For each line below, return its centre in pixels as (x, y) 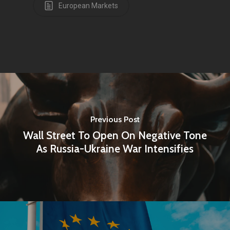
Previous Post (115, 119)
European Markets (88, 6)
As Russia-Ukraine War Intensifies (115, 148)
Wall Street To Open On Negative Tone (115, 135)
